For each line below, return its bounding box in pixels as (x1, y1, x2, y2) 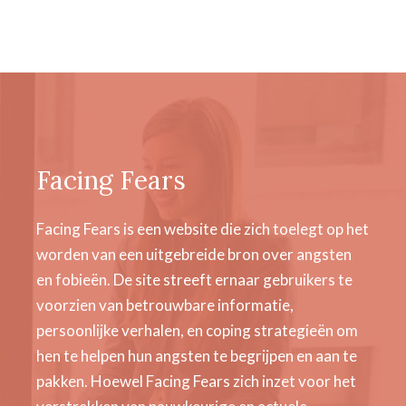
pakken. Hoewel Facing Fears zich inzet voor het (36, 372, 356, 391)
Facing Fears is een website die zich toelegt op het (36, 219, 369, 238)
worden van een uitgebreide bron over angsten (36, 245, 352, 264)
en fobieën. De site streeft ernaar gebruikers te (36, 270, 353, 289)
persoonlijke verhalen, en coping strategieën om (36, 321, 358, 340)
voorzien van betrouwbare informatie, (36, 295, 294, 314)
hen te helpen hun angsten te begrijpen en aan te (36, 346, 357, 365)
